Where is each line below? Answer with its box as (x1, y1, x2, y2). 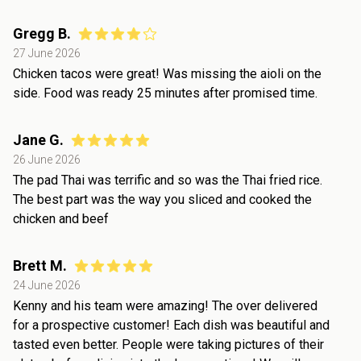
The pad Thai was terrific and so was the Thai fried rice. (13, 172, 322, 188)
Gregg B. (13, 24, 71, 42)
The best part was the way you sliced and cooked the (13, 191, 312, 207)
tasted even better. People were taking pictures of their (13, 336, 324, 352)
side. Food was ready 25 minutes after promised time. (13, 85, 317, 101)
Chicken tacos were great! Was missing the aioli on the (13, 65, 322, 81)
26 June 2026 (13, 152, 81, 166)
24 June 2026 (13, 278, 81, 292)
